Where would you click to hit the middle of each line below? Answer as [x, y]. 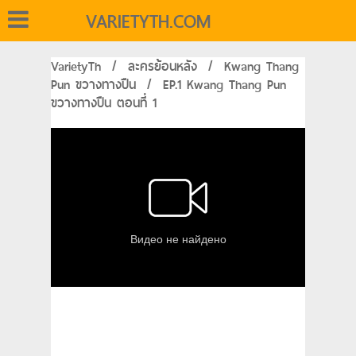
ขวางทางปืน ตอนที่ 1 [104, 103]
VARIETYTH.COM [148, 21]
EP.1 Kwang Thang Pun [224, 85]
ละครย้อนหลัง [163, 66]
